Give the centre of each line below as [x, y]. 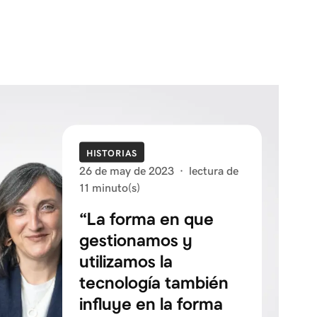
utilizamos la [126, 261]
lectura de [213, 171]
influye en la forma [151, 303]
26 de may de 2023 [126, 171]
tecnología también [154, 282]
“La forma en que [146, 218]
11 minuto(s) [109, 188]
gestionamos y [136, 240]
